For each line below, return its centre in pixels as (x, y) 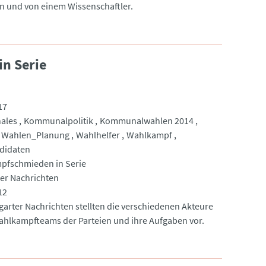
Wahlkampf (149, 134)
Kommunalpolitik (58, 120)
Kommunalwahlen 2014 (146, 120)
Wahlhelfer (98, 134)
